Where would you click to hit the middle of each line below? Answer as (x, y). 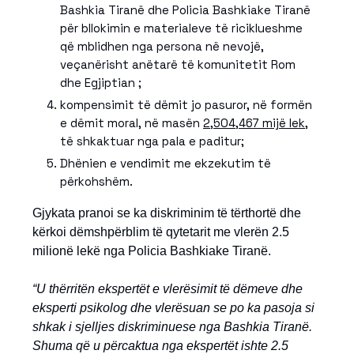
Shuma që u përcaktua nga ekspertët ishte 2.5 (160, 346)
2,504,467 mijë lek (254, 123)
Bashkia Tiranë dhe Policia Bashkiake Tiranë (185, 10)
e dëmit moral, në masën (132, 123)
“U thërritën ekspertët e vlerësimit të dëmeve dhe (168, 289)
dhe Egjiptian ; (101, 83)
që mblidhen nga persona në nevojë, (162, 46)
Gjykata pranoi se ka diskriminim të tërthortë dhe (167, 213)
